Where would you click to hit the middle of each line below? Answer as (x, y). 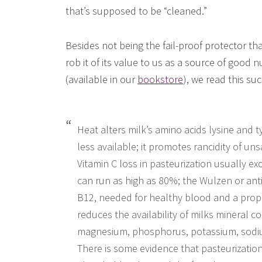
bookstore (160, 79)
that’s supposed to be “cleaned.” (136, 11)
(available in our (101, 79)
